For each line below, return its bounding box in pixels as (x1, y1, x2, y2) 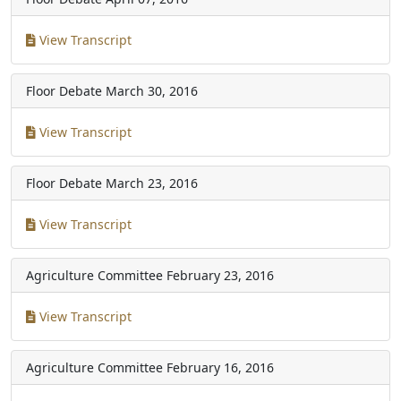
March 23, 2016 (106, 174, 198, 192)
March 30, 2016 (106, 81, 198, 99)
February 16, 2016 (166, 358, 274, 376)
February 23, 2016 (166, 266, 274, 284)
